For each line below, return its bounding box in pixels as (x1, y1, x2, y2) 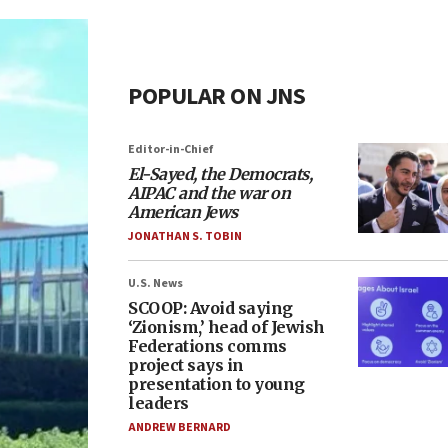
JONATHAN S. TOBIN (128, 228, 242, 245)
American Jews (128, 202, 238, 222)
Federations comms (128, 336, 287, 356)
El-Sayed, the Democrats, (128, 164, 312, 184)
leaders (128, 393, 189, 413)
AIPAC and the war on (128, 183, 290, 203)
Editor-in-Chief (128, 141, 213, 158)
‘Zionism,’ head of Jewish (128, 317, 325, 337)
